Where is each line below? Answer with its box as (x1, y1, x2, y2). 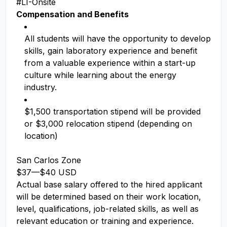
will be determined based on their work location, (16, 192, 201, 202)
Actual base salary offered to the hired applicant (16, 179, 202, 190)
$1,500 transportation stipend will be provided (24, 106, 201, 117)
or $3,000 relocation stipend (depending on (24, 119, 192, 129)
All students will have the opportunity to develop (24, 33, 211, 44)
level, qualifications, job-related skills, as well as (16, 204, 199, 214)
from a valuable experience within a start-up (24, 58, 196, 68)
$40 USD (40, 167, 77, 177)
